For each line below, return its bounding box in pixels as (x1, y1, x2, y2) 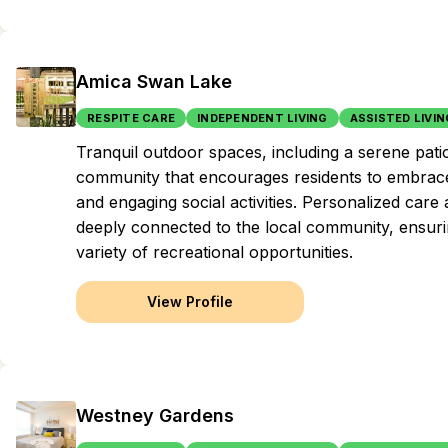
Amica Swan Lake (76, 71, 232, 92)
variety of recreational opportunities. (76, 242, 353, 262)
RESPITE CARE (87, 111, 175, 125)
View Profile (147, 293, 233, 310)
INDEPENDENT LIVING (197, 111, 328, 125)
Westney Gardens (76, 405, 234, 426)
